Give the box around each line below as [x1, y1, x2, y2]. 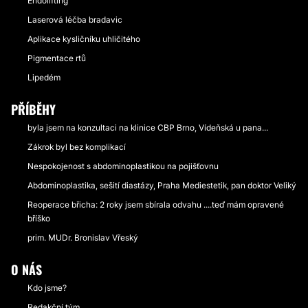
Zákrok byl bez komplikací [27, 142, 126, 152]
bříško [27, 213, 50, 223]
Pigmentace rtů [27, 53, 86, 63]
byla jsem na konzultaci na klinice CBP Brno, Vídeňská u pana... [27, 122, 268, 133]
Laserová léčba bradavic [27, 14, 122, 25]
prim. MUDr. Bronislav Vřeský [27, 232, 138, 243]
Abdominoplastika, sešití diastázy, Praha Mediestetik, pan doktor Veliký [27, 180, 296, 190]
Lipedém [27, 72, 60, 82]
